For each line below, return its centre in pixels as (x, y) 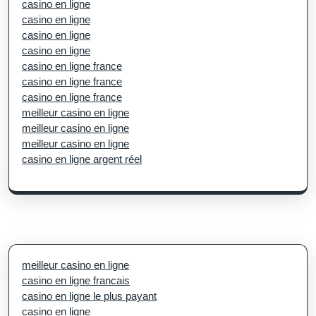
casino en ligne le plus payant (89, 296)
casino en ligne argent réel (82, 159)
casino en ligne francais (76, 280)
